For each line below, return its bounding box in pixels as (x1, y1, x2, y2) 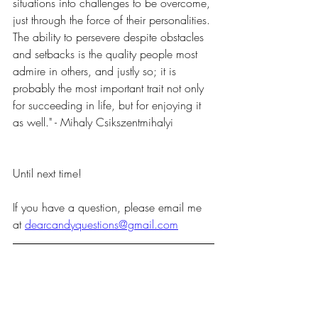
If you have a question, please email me (13, 199, 205, 215)
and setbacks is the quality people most (13, 45, 201, 62)
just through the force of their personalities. (13, 11, 214, 28)
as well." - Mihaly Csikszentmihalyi (13, 114, 173, 130)
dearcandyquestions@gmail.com (25, 216, 178, 232)
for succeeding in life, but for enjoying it (13, 97, 204, 113)
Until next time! (13, 165, 82, 181)
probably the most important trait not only (13, 79, 207, 96)
